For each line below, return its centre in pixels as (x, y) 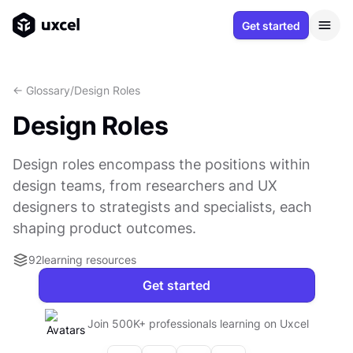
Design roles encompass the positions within (162, 164)
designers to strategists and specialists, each (162, 207)
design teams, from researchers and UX (145, 186)
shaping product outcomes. (104, 228)
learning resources (89, 260)
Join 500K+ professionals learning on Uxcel (198, 323)
